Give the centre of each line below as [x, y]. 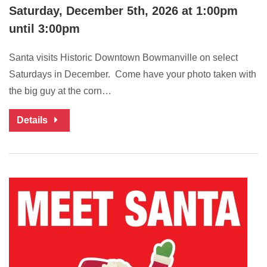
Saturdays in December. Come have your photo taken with [133, 74]
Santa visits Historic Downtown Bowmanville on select [123, 58]
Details [33, 120]
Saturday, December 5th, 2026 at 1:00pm [123, 11]
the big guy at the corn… [60, 91]
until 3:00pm [44, 29]
